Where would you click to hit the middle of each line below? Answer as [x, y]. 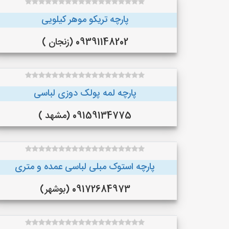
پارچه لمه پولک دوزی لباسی [85, 94]
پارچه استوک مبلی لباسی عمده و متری [85, 167]
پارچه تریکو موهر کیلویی [85, 20]
